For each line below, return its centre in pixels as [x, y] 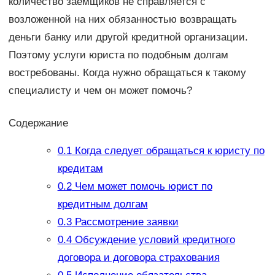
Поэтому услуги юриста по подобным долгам [118, 55]
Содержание [38, 123]
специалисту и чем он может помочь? [100, 90]
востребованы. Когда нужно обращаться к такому [127, 72]
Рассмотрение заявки [125, 222]
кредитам [80, 169]
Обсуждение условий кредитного [153, 240]
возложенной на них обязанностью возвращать [122, 19]
